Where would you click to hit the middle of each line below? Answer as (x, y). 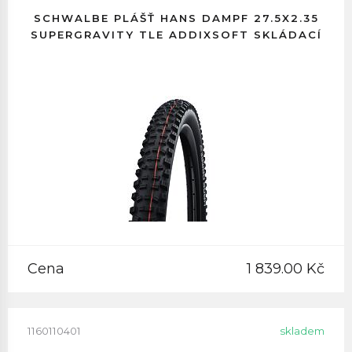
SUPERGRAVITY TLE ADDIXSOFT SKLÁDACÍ (176, 35)
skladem (302, 331)
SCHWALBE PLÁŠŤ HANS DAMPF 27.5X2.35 (176, 18)
